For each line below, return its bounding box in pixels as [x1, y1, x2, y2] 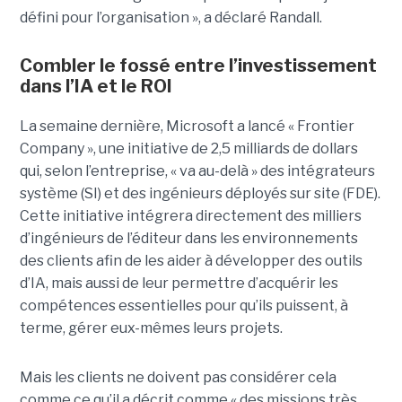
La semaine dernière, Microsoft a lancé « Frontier [19, 117, 354, 135]
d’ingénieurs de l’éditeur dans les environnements [19, 229, 358, 247]
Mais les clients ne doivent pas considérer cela [19, 368, 336, 386]
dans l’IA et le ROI [19, 74, 172, 97]
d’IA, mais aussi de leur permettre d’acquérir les [19, 274, 338, 292]
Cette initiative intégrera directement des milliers [19, 206, 362, 224]
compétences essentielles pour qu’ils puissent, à [19, 296, 348, 314]
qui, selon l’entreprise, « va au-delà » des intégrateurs [19, 162, 375, 179]
